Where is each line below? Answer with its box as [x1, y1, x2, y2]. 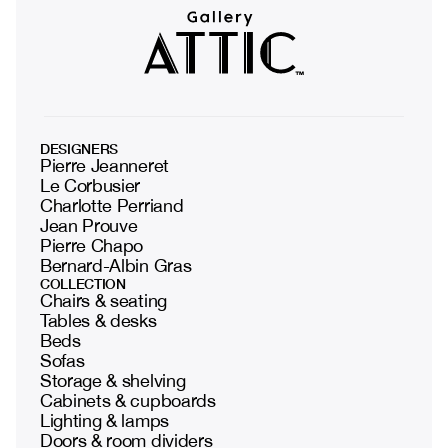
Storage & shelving [40, 369, 186, 391]
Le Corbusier [40, 174, 141, 196]
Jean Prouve [40, 214, 138, 236]
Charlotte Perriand [40, 194, 184, 216]
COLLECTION [40, 274, 126, 292]
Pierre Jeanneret [40, 154, 169, 176]
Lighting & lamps [40, 409, 169, 431]
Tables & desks [40, 309, 157, 331]
